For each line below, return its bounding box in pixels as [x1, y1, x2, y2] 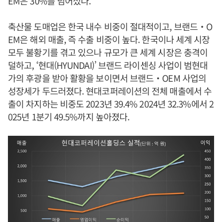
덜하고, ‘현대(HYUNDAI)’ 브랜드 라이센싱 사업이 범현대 [8, 58, 208, 72]
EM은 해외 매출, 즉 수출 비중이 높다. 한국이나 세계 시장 [8, 33, 210, 46]
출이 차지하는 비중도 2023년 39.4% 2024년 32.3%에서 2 [8, 97, 214, 111]
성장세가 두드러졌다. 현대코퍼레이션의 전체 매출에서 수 [8, 84, 212, 98]
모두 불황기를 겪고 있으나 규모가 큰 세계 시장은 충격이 [8, 46, 208, 59]
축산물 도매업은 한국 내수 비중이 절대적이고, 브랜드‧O [8, 20, 213, 33]
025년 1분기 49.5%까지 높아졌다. [8, 110, 130, 123]
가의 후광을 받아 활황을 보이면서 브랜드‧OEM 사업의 [8, 71, 206, 85]
